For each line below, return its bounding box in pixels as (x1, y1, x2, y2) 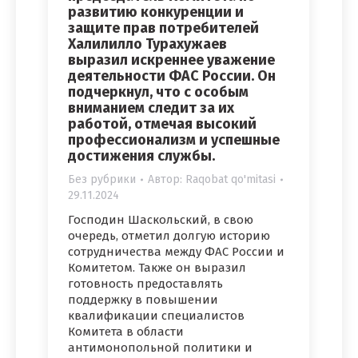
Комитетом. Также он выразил (68, 261, 246, 276)
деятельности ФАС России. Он (68, 67, 276, 86)
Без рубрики (68, 173, 136, 187)
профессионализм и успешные (68, 131, 280, 149)
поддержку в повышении (68, 292, 218, 308)
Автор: (148, 173, 185, 187)
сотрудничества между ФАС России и (68, 245, 284, 260)
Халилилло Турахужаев (68, 35, 227, 54)
